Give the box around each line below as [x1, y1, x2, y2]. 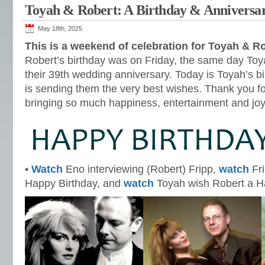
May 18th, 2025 [38, 25, 82, 32]
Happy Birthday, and [25, 177, 124, 189]
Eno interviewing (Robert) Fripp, [63, 163, 219, 175]
